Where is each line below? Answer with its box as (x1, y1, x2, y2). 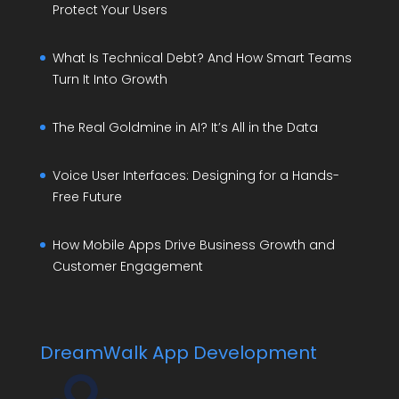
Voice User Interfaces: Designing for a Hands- (52, 166, 339, 184)
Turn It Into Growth (52, 69, 167, 88)
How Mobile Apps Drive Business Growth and (52, 235, 335, 254)
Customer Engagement (52, 256, 203, 275)
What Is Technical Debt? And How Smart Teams (52, 48, 352, 67)
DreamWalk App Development (39, 340, 317, 366)
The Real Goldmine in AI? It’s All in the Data (52, 118, 318, 136)
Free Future (52, 187, 122, 206)
